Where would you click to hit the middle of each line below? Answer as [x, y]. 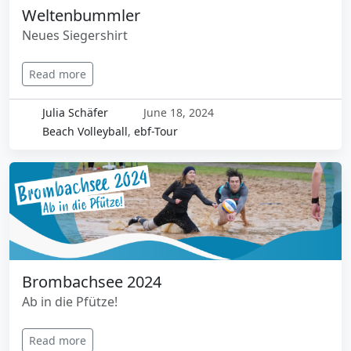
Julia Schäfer [75, 113]
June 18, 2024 [177, 113]
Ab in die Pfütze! [70, 302]
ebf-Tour [156, 132]
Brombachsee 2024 [92, 282]
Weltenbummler [81, 16]
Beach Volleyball [85, 132]
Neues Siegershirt [75, 36]
